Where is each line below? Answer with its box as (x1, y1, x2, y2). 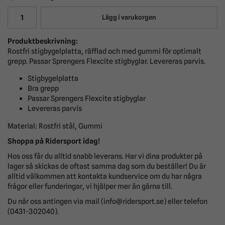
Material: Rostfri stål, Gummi (8, 121, 102, 130)
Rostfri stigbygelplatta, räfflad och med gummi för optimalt (8, 47, 201, 56)
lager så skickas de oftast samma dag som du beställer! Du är (8, 161, 206, 170)
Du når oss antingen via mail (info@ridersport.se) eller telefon (8, 196, 207, 205)
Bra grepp (28, 84, 59, 93)
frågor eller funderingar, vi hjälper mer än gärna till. (8, 181, 172, 190)
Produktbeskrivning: (8, 37, 78, 46)
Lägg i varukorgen (101, 14, 156, 22)
